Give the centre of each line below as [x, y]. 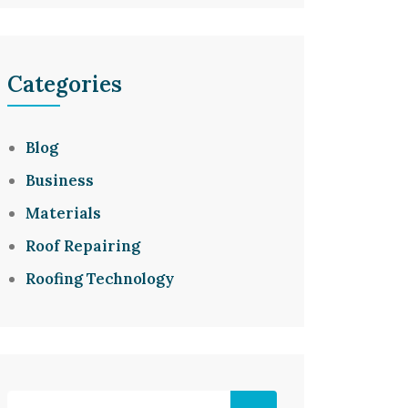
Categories [65, 84]
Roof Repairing [83, 246]
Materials [63, 213]
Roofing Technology [100, 279]
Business [60, 180]
